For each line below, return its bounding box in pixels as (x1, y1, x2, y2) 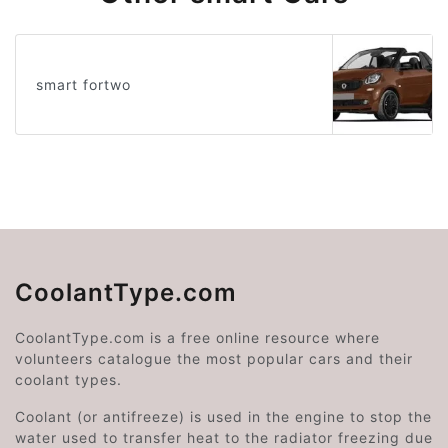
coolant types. (15, 371, 122, 388)
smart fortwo (36, 76, 131, 93)
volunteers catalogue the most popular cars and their (15, 350, 413, 367)
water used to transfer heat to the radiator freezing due (15, 429, 433, 446)
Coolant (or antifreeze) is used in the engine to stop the (15, 408, 432, 425)
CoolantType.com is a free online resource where (15, 329, 380, 346)
